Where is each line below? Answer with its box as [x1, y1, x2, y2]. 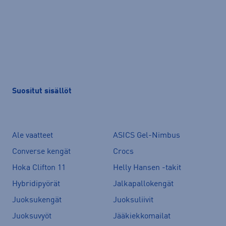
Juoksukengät [12, 196, 62, 204]
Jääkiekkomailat [113, 212, 171, 220]
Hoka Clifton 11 [12, 163, 66, 172]
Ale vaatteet [12, 131, 53, 140]
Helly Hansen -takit [113, 163, 181, 172]
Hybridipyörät [12, 180, 60, 188]
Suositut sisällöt [12, 87, 72, 95]
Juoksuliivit [113, 196, 153, 204]
